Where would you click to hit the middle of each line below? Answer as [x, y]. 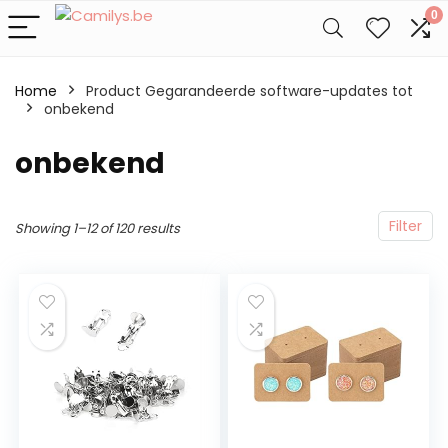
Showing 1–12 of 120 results [97, 228]
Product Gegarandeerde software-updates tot [249, 91]
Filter [405, 226]
